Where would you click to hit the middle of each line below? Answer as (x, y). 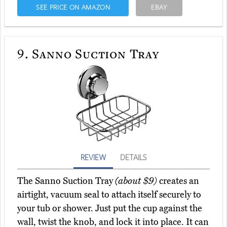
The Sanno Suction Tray (66, 181)
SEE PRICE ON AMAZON (73, 7)
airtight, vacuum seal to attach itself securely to (109, 195)
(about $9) (136, 181)
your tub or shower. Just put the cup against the (110, 209)
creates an (178, 181)
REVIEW (93, 157)
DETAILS (133, 157)
